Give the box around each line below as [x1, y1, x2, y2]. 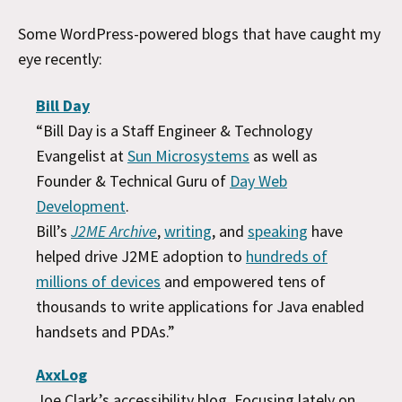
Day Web [230, 170, 287, 191]
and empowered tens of [161, 270, 326, 292]
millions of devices [36, 270, 161, 292]
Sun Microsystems [127, 144, 249, 166]
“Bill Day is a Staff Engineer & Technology [36, 119, 312, 141]
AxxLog [36, 363, 87, 385]
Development [36, 195, 126, 216]
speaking [248, 220, 308, 241]
